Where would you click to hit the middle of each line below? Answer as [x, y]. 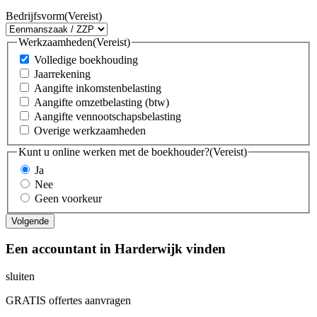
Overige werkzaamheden [90, 131]
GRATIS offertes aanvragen [68, 301]
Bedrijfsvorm [35, 16]
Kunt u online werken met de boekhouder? [114, 152]
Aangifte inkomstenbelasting [98, 88]
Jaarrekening [62, 74]
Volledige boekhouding [86, 60]
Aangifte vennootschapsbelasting [108, 117]
